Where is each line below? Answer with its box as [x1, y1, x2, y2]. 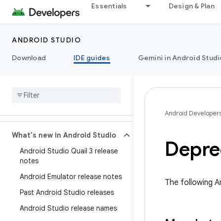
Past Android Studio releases [20, 188, 114, 197]
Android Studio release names [20, 204, 117, 213]
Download [12, 53, 46, 62]
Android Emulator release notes [20, 172, 122, 181]
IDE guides [74, 53, 110, 62]
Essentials [91, 1, 127, 10]
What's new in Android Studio [12, 131, 116, 140]
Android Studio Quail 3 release [20, 147, 118, 155]
